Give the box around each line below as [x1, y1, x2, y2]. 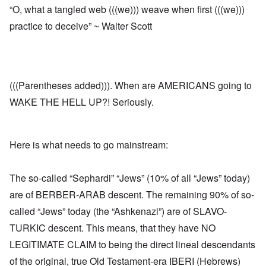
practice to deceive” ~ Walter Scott [9, 18, 152, 33]
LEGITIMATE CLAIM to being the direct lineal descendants [9, 237, 255, 251]
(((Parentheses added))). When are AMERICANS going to [9, 78, 252, 92]
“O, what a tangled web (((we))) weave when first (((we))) [9, 2, 245, 16]
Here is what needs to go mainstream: [9, 137, 168, 151]
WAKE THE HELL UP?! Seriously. [9, 94, 154, 109]
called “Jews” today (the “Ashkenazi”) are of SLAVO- [9, 204, 227, 218]
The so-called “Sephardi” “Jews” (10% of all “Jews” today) [9, 170, 250, 185]
